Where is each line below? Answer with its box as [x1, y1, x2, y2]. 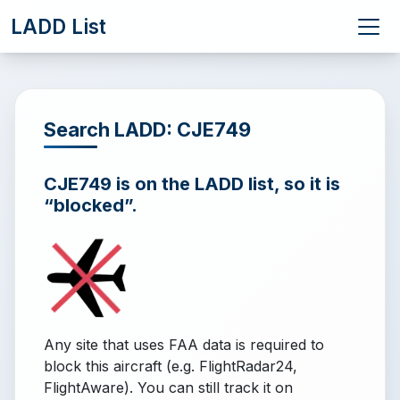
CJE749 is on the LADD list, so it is [44, 173, 340, 195]
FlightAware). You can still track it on [44, 379, 293, 396]
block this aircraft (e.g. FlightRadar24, [44, 357, 297, 375]
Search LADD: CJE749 [44, 118, 251, 141]
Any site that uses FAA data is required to [44, 336, 324, 354]
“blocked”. [44, 195, 137, 216]
